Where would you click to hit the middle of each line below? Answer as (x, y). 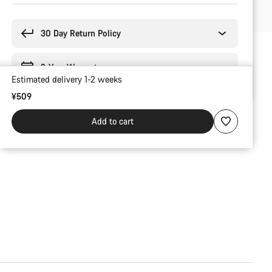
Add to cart (112, 121)
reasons (25, 21)
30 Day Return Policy (80, 33)
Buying (24, 9)
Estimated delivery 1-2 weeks (66, 80)
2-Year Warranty (71, 67)
